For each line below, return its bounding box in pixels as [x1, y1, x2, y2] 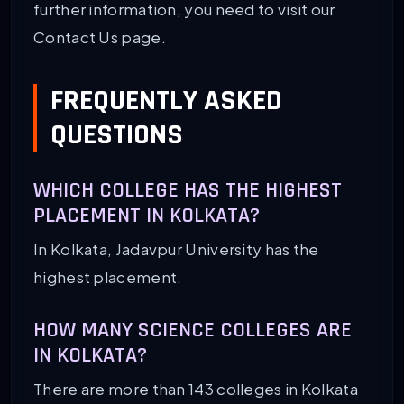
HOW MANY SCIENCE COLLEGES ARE [33, 317, 352, 344]
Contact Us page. [33, 27, 166, 48]
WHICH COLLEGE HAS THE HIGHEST [33, 177, 342, 205]
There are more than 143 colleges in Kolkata [33, 379, 358, 399]
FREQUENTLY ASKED [50, 81, 282, 119]
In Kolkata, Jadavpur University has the [33, 239, 319, 260]
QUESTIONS [50, 115, 183, 153]
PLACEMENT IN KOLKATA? [33, 202, 260, 230]
